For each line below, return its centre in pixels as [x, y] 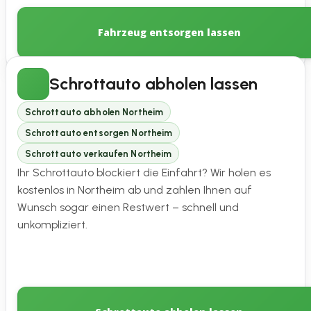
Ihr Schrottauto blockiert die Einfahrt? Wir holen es [144, 173]
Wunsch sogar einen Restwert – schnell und [128, 208]
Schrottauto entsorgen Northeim [99, 133]
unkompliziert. [52, 225]
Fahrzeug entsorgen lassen [169, 33]
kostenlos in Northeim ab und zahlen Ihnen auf [135, 190]
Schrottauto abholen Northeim [94, 112]
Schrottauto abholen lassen [153, 83]
